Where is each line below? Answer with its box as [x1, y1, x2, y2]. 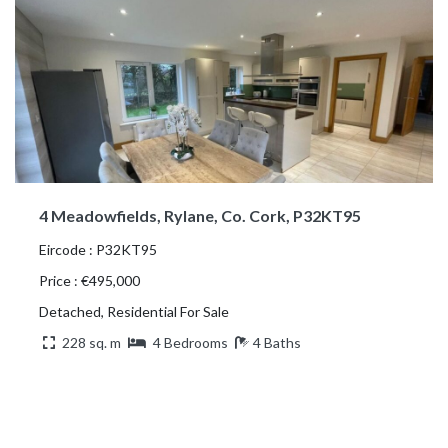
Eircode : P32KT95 [39, 240, 157, 258]
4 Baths [253, 333, 301, 351]
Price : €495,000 [39, 271, 140, 289]
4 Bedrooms [153, 333, 228, 351]
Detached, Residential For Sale [39, 302, 229, 320]
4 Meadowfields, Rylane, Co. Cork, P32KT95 [39, 205, 361, 225]
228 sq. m [59, 333, 124, 351]
